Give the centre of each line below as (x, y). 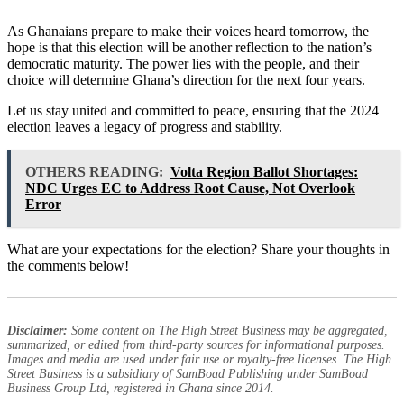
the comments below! (68, 265)
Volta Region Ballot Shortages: (264, 171)
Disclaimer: (37, 330)
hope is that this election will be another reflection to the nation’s (189, 47)
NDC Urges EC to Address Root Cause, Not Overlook (190, 188)
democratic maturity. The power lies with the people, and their (183, 63)
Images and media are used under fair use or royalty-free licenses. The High (199, 359)
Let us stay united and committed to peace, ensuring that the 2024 (193, 110)
